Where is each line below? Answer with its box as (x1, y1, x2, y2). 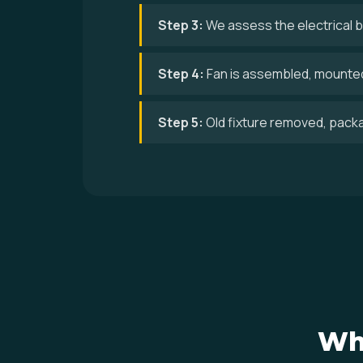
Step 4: (158, 65, 204, 83)
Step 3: (158, 16, 203, 34)
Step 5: (158, 113, 203, 131)
